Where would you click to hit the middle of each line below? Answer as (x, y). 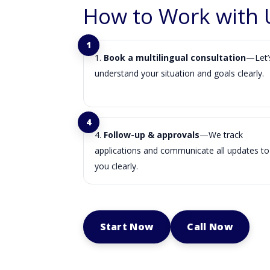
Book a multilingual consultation (174, 58)
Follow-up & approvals (151, 135)
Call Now (210, 226)
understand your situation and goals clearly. (179, 74)
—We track (221, 135)
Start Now (127, 226)
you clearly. (116, 166)
